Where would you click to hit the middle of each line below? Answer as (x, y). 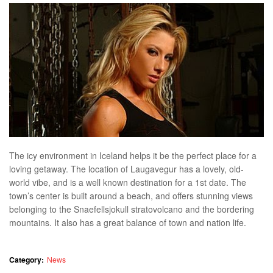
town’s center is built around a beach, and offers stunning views (131, 196)
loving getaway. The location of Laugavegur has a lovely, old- (126, 169)
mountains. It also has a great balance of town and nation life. (128, 223)
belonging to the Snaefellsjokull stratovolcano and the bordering (132, 209)
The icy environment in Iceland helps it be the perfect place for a (133, 156)
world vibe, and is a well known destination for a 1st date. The (128, 183)
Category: (27, 260)
